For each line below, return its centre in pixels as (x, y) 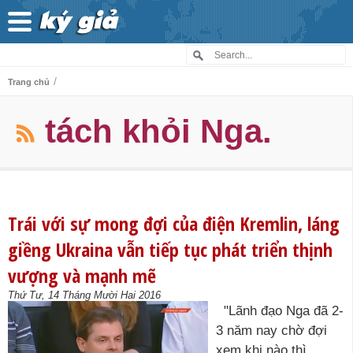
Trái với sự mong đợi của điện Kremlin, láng (174, 223)
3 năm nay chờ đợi (271, 331)
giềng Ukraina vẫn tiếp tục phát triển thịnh (170, 249)
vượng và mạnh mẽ (82, 275)
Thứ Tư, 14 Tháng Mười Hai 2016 (84, 295)
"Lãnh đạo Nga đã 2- (280, 311)
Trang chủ (29, 82)
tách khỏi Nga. (158, 131)
